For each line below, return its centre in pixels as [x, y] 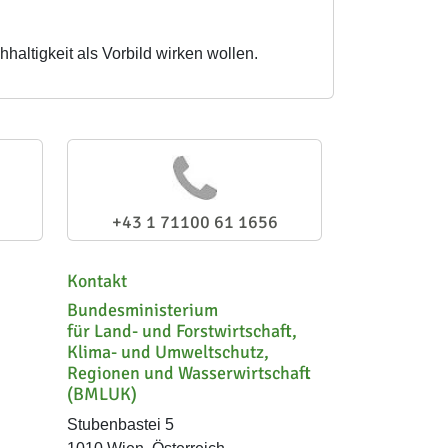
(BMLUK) [102, 394]
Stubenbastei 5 [120, 424]
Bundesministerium [142, 310]
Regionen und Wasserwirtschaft [189, 373]
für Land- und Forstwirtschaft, [182, 331]
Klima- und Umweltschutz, [168, 352]
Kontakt [97, 281]
